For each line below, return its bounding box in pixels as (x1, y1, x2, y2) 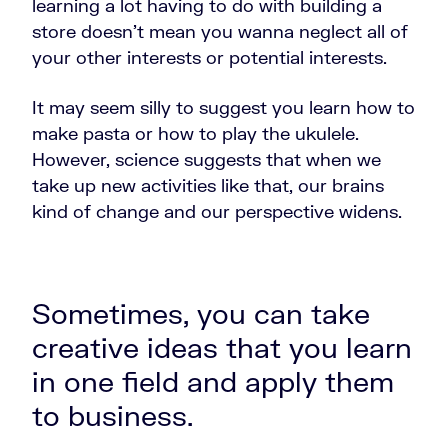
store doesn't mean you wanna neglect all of (32, 20, 408, 43)
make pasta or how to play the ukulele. (32, 122, 359, 145)
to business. (32, 398, 201, 433)
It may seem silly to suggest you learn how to (32, 96, 415, 119)
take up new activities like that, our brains (32, 174, 384, 197)
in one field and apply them (32, 364, 394, 399)
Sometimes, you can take (32, 296, 370, 331)
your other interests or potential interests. (32, 46, 387, 69)
